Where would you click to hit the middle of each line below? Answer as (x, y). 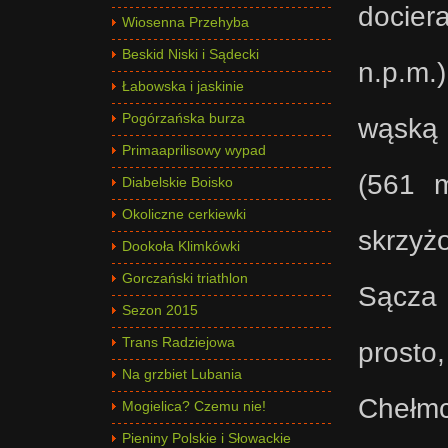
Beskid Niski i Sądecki (190, 54)
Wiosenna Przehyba (185, 22)
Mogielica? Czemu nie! (194, 406)
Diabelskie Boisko (177, 182)
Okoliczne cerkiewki (184, 214)
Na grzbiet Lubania (182, 374)
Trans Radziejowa (178, 342)
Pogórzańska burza (183, 118)
